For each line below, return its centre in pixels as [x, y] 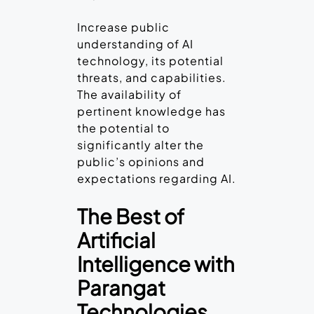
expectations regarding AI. [157, 179]
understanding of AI [135, 44]
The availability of [129, 95]
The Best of [131, 216]
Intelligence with [156, 264]
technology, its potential [150, 61]
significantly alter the [141, 145]
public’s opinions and [141, 162]
